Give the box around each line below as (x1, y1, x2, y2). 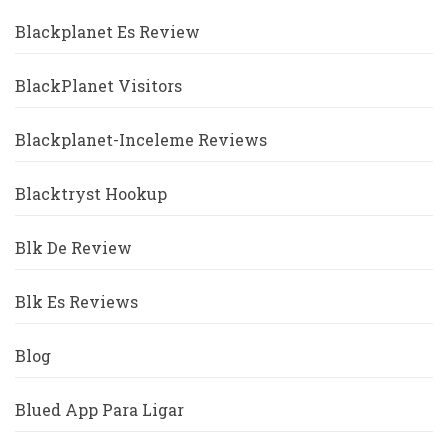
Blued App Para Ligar (15, 398, 184, 420)
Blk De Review (15, 236, 132, 258)
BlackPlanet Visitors (15, 74, 182, 96)
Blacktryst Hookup (15, 182, 167, 204)
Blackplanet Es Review (15, 20, 200, 42)
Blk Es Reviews (15, 290, 138, 312)
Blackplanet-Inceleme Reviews (15, 128, 267, 150)
